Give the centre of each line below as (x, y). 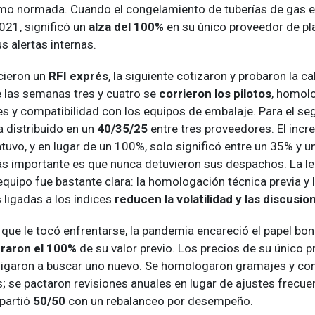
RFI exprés (78, 76)
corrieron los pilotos (215, 93)
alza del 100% (126, 26)
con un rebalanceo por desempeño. (161, 301)
